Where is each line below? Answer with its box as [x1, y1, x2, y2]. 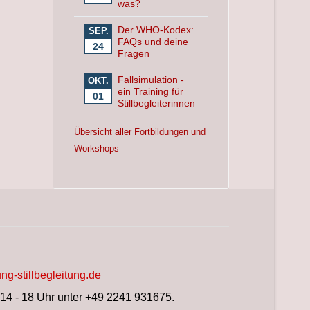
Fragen [118, 48, 150, 59]
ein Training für [118, 86, 184, 97]
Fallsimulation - [118, 74, 185, 85]
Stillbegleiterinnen [118, 98, 196, 109]
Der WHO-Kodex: [118, 24, 194, 35]
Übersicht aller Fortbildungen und [74, 127, 206, 137]
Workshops [74, 143, 119, 154]
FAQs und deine [118, 36, 189, 47]
